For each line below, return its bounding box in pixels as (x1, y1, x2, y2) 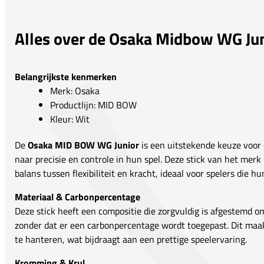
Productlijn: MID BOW (50, 98, 137, 113)
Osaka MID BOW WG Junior (28, 138, 139, 153)
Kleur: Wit (50, 112, 90, 127)
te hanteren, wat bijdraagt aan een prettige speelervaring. (15, 232, 247, 247)
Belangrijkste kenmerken (15, 70, 117, 84)
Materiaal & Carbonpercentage (15, 190, 140, 204)
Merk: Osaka (50, 84, 100, 98)
